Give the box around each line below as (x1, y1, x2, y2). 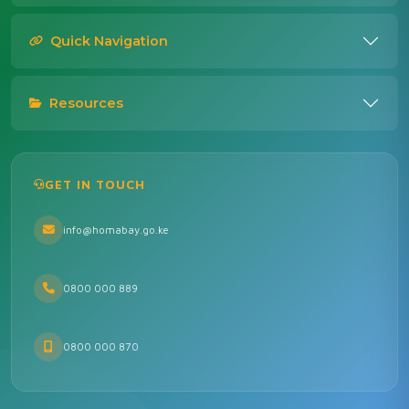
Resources (49, 94, 123, 111)
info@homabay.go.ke (63, 224, 169, 236)
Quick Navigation (50, 32, 168, 49)
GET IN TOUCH (45, 176, 145, 192)
